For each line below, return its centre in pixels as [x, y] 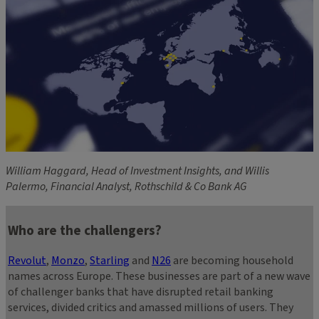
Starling [110, 261]
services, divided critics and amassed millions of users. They [151, 308]
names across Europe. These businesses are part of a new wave [159, 277]
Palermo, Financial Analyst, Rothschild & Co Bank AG [126, 186]
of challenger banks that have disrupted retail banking [141, 292]
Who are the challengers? [85, 230]
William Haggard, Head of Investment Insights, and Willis [137, 171]
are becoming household [232, 261]
